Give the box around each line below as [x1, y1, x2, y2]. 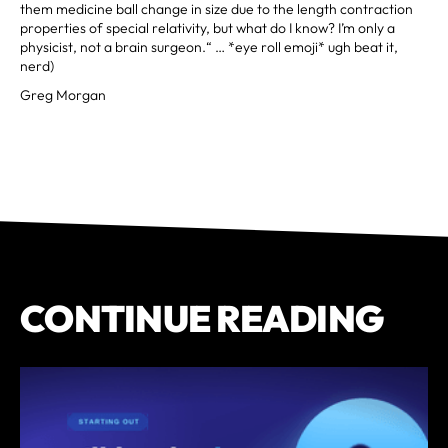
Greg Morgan [20, 85, 106, 104]
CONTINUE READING [20, 294, 384, 342]
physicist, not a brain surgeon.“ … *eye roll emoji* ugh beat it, [20, 37, 398, 56]
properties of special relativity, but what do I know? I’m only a [20, 18, 395, 37]
